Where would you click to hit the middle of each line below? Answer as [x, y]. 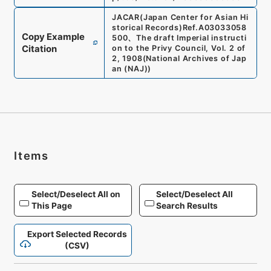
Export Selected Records [77, 234]
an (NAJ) [130, 68]
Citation [39, 49]
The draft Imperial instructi [191, 38]
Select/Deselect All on [76, 194]
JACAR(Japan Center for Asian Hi [180, 17]
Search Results [187, 206]
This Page [51, 206]
